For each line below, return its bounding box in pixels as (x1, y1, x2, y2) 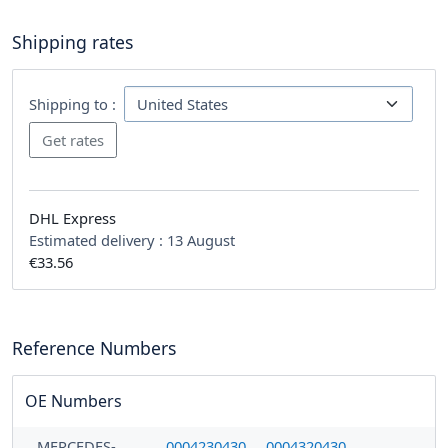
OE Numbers (25, 389, 122, 412)
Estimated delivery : (29, 229, 167, 250)
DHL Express (29, 207, 116, 228)
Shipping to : (29, 93, 116, 114)
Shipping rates (12, 29, 133, 54)
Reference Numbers (12, 335, 176, 360)
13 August (167, 229, 235, 250)
